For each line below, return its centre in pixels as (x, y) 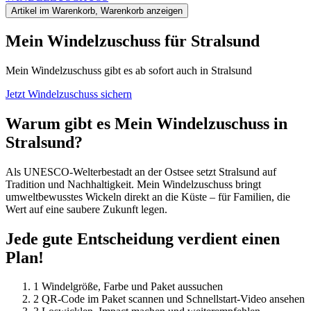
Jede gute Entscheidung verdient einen (143, 238)
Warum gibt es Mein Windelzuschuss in (146, 123)
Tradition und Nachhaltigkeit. (71, 184)
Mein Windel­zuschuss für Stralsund (133, 41)
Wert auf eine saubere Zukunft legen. (86, 209)
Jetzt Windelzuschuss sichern (69, 94)
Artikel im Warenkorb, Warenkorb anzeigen (97, 11)
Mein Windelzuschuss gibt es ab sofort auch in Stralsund (129, 70)
